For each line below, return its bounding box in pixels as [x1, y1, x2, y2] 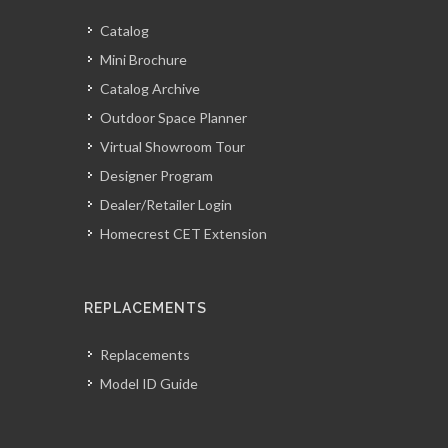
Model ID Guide [100, 375, 198, 392]
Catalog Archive [100, 80, 200, 97]
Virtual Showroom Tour [100, 138, 245, 155]
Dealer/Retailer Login [100, 196, 232, 213]
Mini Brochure [100, 51, 187, 68]
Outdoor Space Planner [100, 109, 247, 126]
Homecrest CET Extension [100, 225, 267, 242]
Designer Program [100, 167, 213, 184]
